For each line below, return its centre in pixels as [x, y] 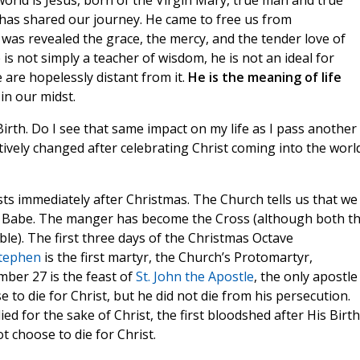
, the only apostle [305, 277]
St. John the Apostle [194, 277]
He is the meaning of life [264, 78]
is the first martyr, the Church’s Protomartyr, [178, 258]
